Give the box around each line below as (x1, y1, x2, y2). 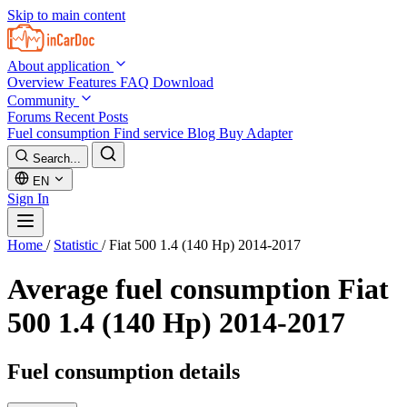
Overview (7, 74, 68, 90)
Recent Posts (55, 109, 128, 124)
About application (7, 58, 114, 74)
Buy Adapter (219, 125, 293, 141)
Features (68, 74, 120, 90)
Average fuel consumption (7, 273, 338, 306)
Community (7, 93, 79, 108)
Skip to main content (7, 7, 125, 23)
